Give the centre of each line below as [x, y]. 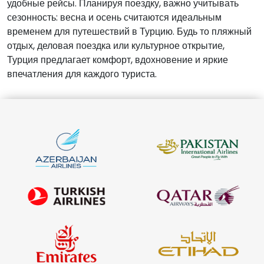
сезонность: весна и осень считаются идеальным [114, 17]
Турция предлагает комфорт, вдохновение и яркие [118, 60]
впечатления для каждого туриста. [82, 74]
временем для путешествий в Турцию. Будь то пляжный [129, 31]
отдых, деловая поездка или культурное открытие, [116, 45]
